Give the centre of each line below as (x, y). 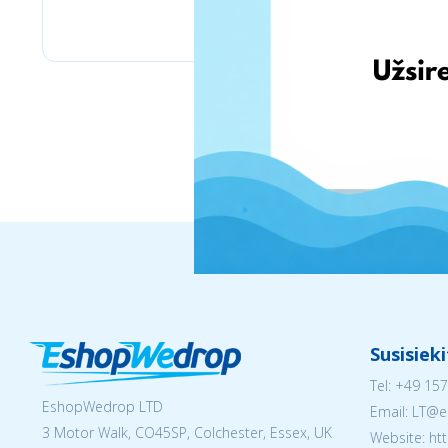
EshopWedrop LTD (102, 406)
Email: (390, 411)
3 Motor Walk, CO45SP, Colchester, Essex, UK (187, 432)
